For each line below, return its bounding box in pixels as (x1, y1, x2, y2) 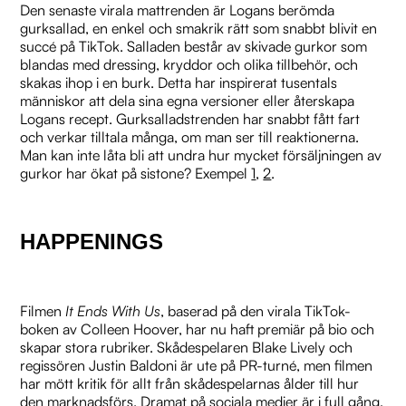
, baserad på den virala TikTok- (160, 301, 352, 320)
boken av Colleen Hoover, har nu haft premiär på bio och (20, 319, 375, 338)
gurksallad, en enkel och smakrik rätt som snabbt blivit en (20, 18, 378, 37)
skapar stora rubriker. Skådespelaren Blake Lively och (20, 337, 353, 356)
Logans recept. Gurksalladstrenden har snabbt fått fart (20, 109, 361, 128)
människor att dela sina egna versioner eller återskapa (20, 91, 355, 110)
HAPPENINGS (20, 228, 164, 254)
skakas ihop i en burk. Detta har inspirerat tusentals (20, 72, 338, 92)
